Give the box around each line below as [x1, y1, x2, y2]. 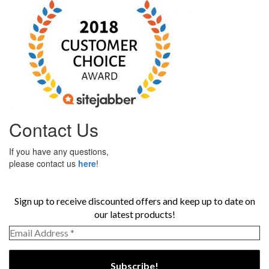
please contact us [9, 157, 78, 169]
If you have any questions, [9, 145, 109, 157]
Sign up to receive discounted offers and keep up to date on [14, 195, 255, 207]
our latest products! [94, 208, 175, 220]
